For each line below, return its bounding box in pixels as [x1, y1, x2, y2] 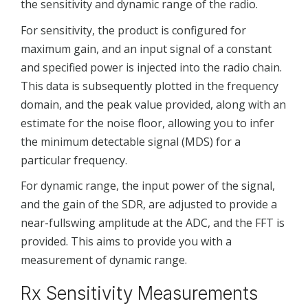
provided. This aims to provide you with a [21, 234, 232, 250]
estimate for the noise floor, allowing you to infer [21, 115, 274, 131]
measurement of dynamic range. [21, 252, 187, 268]
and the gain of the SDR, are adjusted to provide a [21, 197, 277, 212]
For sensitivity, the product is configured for [21, 22, 246, 38]
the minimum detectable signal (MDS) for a [21, 133, 241, 149]
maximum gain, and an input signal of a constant [21, 41, 272, 56]
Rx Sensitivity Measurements [21, 283, 258, 305]
